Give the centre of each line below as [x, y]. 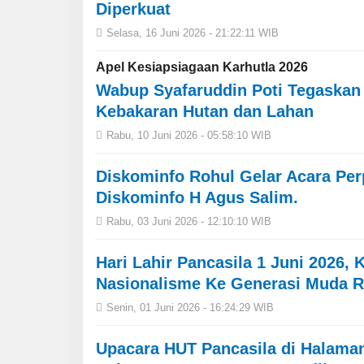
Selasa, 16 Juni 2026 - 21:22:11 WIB [193, 33]
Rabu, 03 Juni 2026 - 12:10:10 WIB [189, 221]
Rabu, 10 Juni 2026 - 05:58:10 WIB [189, 135]
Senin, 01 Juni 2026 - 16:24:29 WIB [190, 308]
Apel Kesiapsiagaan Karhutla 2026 [202, 67]
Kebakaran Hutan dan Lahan [205, 111]
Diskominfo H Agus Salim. [197, 197]
